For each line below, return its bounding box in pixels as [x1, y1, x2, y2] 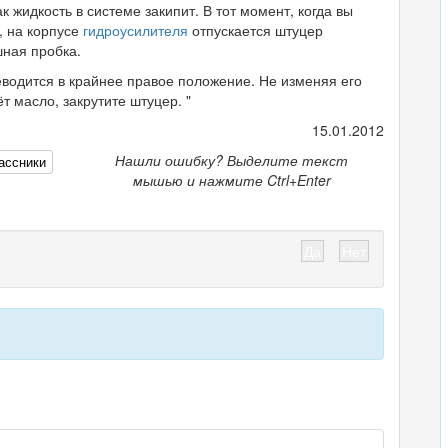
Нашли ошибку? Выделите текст [115, 150, 349, 170]
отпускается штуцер [188, 20, 323, 40]
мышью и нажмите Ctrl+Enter [132, 170, 331, 190]
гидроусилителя [83, 20, 188, 40]
